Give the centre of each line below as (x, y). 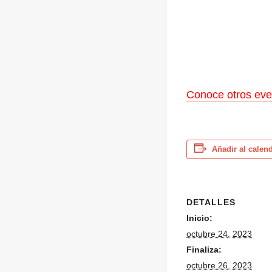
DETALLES (211, 202)
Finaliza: (204, 249)
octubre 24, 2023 (219, 233)
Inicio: (199, 218)
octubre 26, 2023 (219, 265)
